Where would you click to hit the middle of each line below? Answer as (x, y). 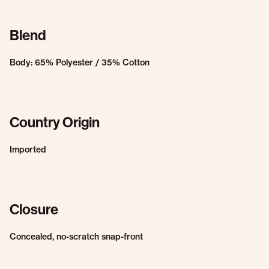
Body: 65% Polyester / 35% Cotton (80, 62)
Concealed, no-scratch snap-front (76, 237)
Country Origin (55, 122)
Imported (28, 150)
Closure (34, 209)
